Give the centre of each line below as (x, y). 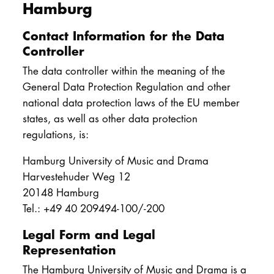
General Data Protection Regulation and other (126, 86)
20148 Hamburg (61, 192)
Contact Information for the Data (123, 35)
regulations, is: (55, 134)
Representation (69, 250)
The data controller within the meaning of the (124, 70)
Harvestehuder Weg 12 (76, 176)
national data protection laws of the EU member (131, 102)
